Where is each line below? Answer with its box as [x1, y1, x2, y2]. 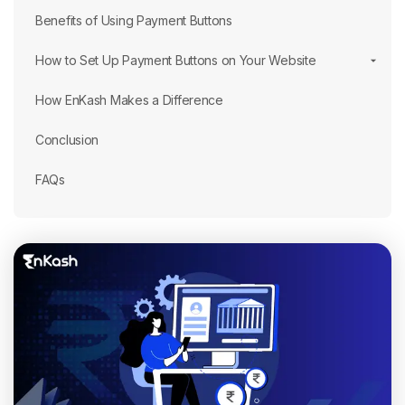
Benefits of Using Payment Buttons [35, 13, 232, 28]
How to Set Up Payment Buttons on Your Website [35, 52, 316, 68]
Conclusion [35, 132, 99, 147]
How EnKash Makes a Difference [35, 92, 223, 108]
